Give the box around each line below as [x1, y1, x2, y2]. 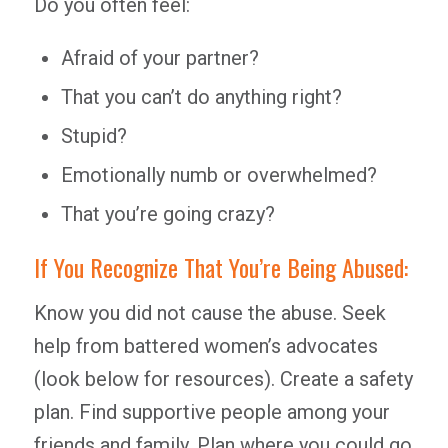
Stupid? [60, 124, 127, 148]
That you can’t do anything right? [60, 85, 342, 109]
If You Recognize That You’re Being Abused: [33, 249, 408, 285]
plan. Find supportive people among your [33, 400, 390, 424]
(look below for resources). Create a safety [33, 367, 413, 391]
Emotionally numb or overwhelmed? [60, 163, 377, 187]
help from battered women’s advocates [33, 334, 378, 358]
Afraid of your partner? [60, 46, 259, 70]
